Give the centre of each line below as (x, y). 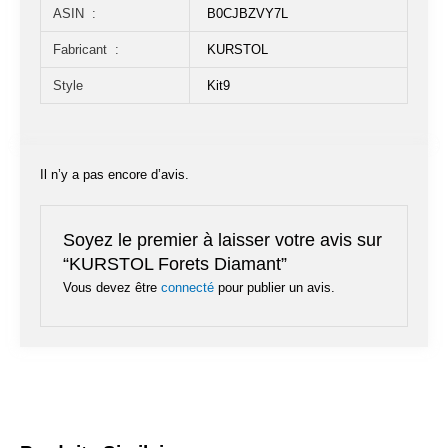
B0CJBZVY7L (248, 13)
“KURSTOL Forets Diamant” (174, 264)
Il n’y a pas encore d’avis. (114, 174)
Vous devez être (111, 288)
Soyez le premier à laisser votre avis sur (222, 240)
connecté (187, 288)
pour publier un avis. (274, 288)
